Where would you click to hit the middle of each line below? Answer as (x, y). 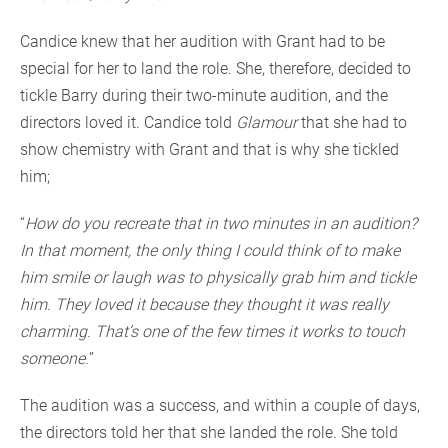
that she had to (352, 123)
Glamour (266, 123)
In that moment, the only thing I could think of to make (210, 251)
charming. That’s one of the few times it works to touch (212, 332)
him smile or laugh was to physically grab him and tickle (218, 278)
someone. (54, 359)
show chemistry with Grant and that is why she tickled (209, 150)
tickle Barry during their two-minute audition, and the (204, 96)
